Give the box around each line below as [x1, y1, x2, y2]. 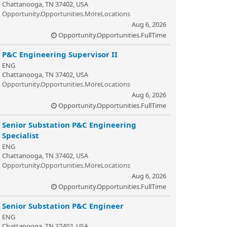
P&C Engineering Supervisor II [2, 49, 118, 59]
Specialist [2, 130, 39, 140]
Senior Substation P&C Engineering [2, 120, 136, 130]
